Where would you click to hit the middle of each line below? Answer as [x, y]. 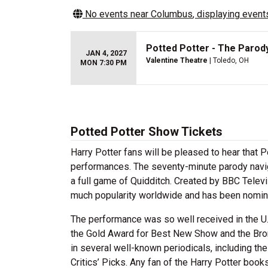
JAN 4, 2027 [106, 53]
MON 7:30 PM [103, 63]
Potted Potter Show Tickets [147, 132]
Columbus [172, 14]
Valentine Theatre [177, 60]
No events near [117, 14]
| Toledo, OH [228, 60]
